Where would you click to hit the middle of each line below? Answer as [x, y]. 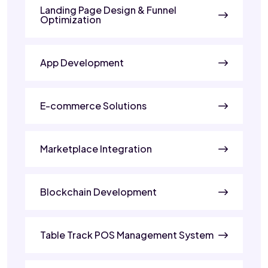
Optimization [71, 19]
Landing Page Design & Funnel [108, 10]
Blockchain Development [98, 191]
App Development [82, 62]
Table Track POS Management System [127, 234]
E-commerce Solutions [93, 105]
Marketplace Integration [96, 148]
